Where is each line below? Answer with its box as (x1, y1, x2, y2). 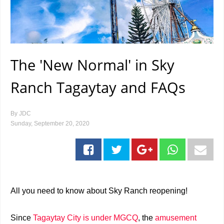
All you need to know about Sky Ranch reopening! (10, 186, 187, 195)
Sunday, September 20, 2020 (10, 120, 89, 127)
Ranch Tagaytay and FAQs (10, 77, 185, 97)
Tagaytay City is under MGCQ (33, 213, 138, 222)
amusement (155, 213, 196, 222)
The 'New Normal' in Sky (10, 55, 174, 74)
